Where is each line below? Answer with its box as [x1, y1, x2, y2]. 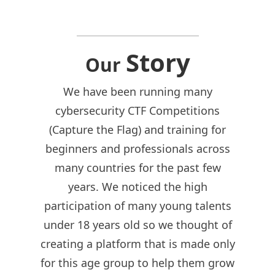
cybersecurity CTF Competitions [55, 103, 220, 118]
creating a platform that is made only [40, 236, 235, 251]
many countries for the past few [54, 160, 221, 175]
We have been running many [63, 84, 212, 99]
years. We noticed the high [68, 179, 207, 194]
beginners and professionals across [45, 141, 230, 156]
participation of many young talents [44, 198, 231, 213]
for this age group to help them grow [41, 255, 234, 270]
